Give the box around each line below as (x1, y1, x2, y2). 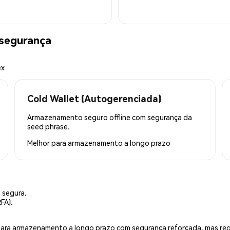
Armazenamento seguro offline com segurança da (27, 112, 192, 122)
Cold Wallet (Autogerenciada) (27, 92, 161, 105)
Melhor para (27, 138, 68, 148)
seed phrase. (27, 122, 70, 131)
